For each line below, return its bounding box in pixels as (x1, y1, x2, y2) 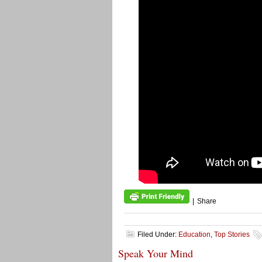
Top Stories (214, 230, 250, 239)
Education (178, 230, 211, 239)
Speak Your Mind (118, 246, 193, 260)
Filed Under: (137, 230, 178, 239)
